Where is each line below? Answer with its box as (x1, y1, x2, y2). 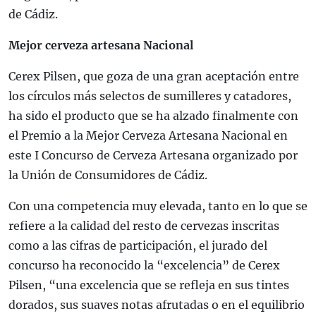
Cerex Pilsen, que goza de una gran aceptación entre (8, 69, 299, 84)
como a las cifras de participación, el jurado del (8, 238, 267, 253)
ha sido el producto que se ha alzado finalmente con (8, 109, 298, 123)
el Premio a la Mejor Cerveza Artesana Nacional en (8, 128, 288, 143)
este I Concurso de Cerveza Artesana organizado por (8, 148, 298, 163)
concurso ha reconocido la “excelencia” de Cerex (8, 258, 280, 273)
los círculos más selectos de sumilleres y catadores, (8, 89, 291, 104)
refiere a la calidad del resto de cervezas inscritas (8, 219, 279, 233)
